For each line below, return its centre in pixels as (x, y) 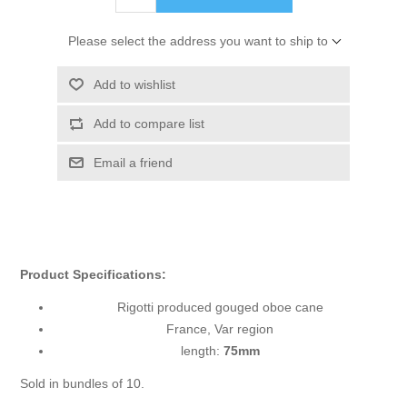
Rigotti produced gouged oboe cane (220, 308)
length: (202, 351)
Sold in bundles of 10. (83, 384)
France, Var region (220, 329)
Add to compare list (149, 124)
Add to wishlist (134, 85)
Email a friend (133, 163)
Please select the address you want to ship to (198, 41)
